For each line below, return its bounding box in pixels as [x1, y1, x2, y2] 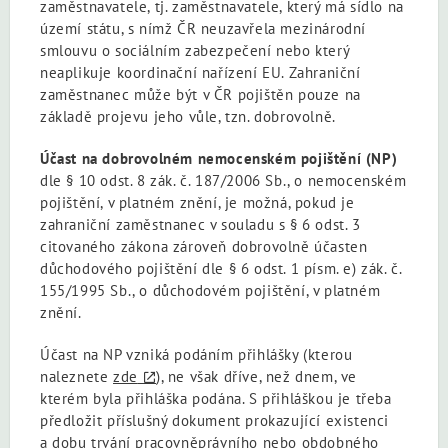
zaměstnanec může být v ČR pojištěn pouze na [40, 84, 361, 104]
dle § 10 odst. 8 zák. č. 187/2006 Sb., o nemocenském [40, 170, 407, 190]
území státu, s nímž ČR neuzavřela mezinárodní [40, 18, 367, 38]
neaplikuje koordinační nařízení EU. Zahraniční [40, 62, 361, 82]
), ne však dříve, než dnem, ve [156, 366, 358, 386]
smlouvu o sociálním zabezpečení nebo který [40, 40, 350, 60]
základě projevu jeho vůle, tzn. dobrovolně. [40, 106, 336, 126]
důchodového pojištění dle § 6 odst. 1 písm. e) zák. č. [40, 258, 402, 278]
